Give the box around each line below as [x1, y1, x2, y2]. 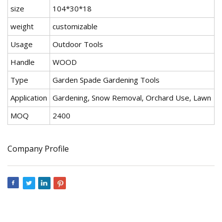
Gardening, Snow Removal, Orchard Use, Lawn [53, 92, 211, 103]
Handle [10, 56, 35, 67]
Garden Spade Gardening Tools [53, 74, 160, 85]
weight [10, 21, 34, 31]
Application [10, 92, 47, 103]
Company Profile [7, 143, 69, 154]
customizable [53, 21, 98, 31]
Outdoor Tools [53, 39, 103, 49]
